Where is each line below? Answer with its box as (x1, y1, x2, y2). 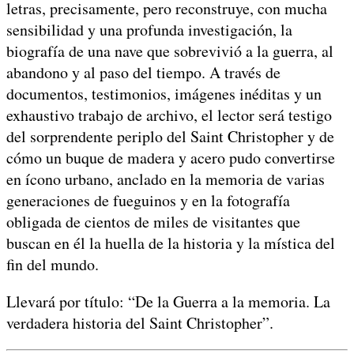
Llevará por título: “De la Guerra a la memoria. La (6, 290, 330, 312)
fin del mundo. (6, 253, 99, 275)
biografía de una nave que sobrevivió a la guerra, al (6, 40, 333, 62)
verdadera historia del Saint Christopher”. (6, 311, 273, 333)
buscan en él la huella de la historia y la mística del (6, 232, 335, 254)
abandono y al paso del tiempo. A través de (6, 61, 281, 83)
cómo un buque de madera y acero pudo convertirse (6, 146, 335, 168)
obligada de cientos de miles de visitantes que (6, 210, 300, 232)
